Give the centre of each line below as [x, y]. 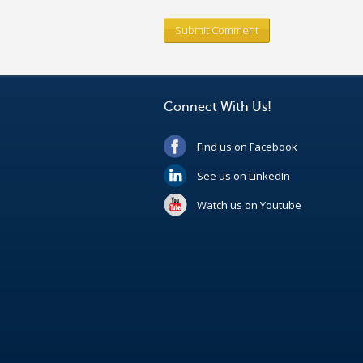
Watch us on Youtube [249, 205]
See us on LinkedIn [243, 175]
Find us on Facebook [247, 146]
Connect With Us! [218, 107]
